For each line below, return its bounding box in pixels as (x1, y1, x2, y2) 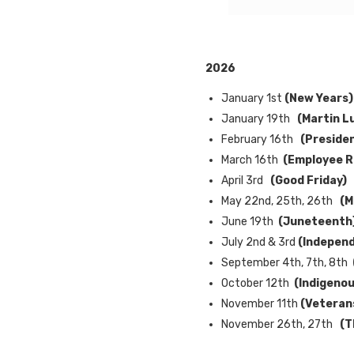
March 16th (221, 153, 278, 167)
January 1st (221, 91, 284, 105)
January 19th (221, 111, 295, 126)
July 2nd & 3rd (221, 235, 296, 249)
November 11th (221, 296, 298, 311)
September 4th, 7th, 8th (221, 255, 348, 269)
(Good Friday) (270, 173, 347, 187)
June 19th (221, 214, 273, 228)
